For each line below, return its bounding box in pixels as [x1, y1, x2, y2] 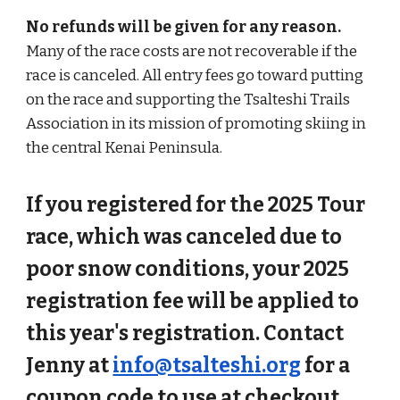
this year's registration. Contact [26, 321, 345, 346]
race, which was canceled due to [26, 225, 343, 249]
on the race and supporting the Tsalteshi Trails [26, 90, 351, 109]
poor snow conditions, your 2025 [26, 257, 350, 281]
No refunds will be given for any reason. [26, 18, 342, 37]
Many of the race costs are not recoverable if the [26, 42, 358, 61]
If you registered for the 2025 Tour [26, 193, 366, 217]
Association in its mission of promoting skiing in [26, 114, 367, 133]
